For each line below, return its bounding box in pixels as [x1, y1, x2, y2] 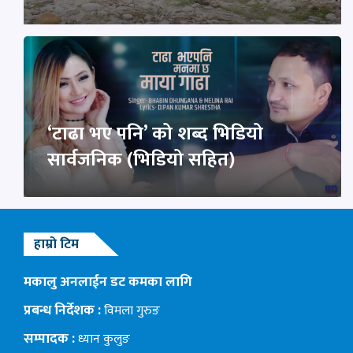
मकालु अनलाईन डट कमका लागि [24, 270, 192, 294]
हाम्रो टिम [34, 232, 79, 256]
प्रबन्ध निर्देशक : [24, 299, 101, 322]
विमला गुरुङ [101, 300, 160, 322]
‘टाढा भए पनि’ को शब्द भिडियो [47, 118, 263, 150]
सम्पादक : [24, 327, 75, 351]
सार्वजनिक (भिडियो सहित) [47, 144, 235, 176]
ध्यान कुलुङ [75, 329, 130, 351]
